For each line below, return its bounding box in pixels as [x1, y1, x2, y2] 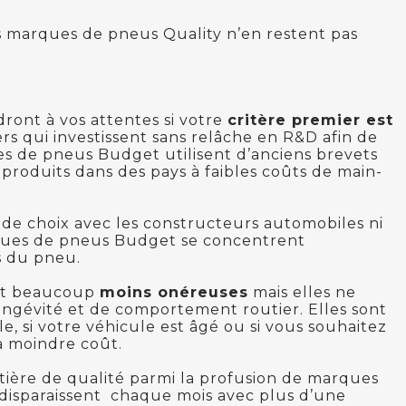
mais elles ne [248, 283, 356, 301]
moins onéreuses [100, 283, 248, 301]
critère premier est [227, 111, 393, 129]
